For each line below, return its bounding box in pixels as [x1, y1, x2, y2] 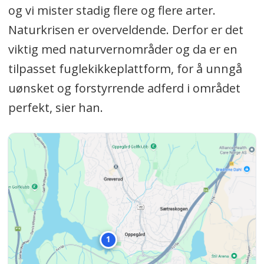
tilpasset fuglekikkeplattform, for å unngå [8, 61, 242, 77]
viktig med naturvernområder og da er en [8, 41, 237, 58]
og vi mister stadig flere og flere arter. [8, 2, 216, 19]
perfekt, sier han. [8, 100, 103, 116]
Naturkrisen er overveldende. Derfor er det [8, 22, 243, 38]
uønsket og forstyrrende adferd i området [8, 80, 240, 97]
